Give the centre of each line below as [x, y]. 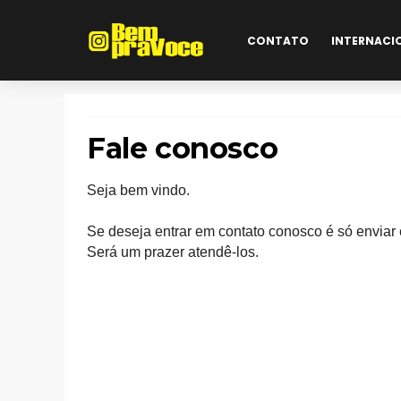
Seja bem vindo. [138, 190]
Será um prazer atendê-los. [173, 252]
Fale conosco [183, 148]
